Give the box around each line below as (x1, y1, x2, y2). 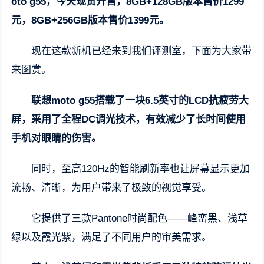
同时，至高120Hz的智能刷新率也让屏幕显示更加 (31, 163, 250, 174)
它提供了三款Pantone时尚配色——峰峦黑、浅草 (31, 213, 248, 224)
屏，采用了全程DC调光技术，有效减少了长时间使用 (11, 114, 246, 125)
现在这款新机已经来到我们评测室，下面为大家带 (31, 45, 252, 57)
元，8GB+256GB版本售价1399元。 (11, 15, 170, 26)
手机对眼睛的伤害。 (11, 133, 102, 144)
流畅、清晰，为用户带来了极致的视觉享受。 (11, 182, 212, 193)
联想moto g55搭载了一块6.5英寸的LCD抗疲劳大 (31, 95, 249, 106)
